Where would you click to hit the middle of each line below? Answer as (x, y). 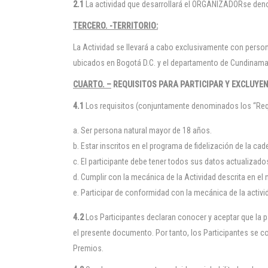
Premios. (88, 248)
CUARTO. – (92, 84)
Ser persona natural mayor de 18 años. (146, 130)
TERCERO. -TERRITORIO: (115, 26)
